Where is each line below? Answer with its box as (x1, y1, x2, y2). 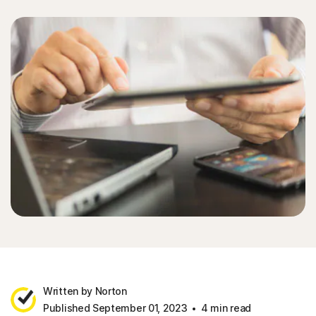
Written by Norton (43, 285, 127, 297)
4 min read (198, 302, 252, 314)
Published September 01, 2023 (43, 302, 188, 314)
